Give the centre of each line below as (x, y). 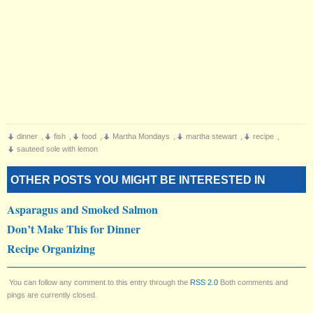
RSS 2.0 (204, 282)
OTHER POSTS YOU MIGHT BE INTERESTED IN (138, 180)
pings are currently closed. (52, 294)
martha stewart (211, 136)
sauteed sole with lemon (57, 148)
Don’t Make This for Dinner (74, 228)
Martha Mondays (141, 136)
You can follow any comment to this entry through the (100, 282)
